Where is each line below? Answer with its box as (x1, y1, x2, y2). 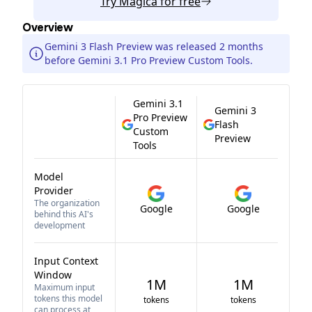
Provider (34, 184, 73, 197)
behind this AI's (34, 208, 93, 220)
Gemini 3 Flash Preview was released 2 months (45, 40, 263, 53)
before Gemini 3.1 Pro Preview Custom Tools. (45, 54, 253, 67)
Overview (22, 20, 73, 35)
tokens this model (34, 292, 102, 304)
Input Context (34, 254, 98, 267)
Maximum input (34, 281, 95, 293)
